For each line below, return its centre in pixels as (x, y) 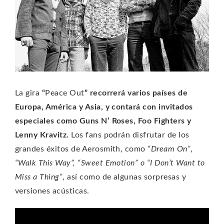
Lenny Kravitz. (42, 135)
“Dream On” (169, 149)
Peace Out (65, 93)
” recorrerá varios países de (136, 93)
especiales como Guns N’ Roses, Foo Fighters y (103, 121)
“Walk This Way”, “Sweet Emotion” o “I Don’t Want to (110, 163)
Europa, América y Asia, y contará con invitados (104, 107)
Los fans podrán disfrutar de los (129, 135)
